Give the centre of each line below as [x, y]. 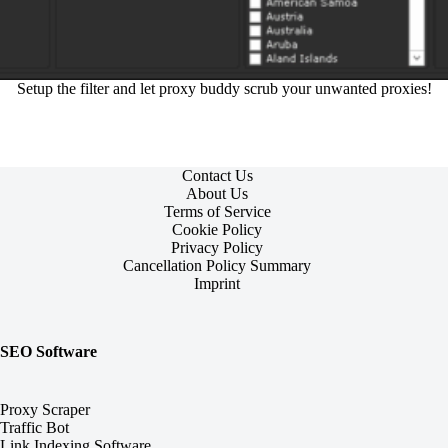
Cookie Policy [217, 229]
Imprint [217, 283]
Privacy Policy [217, 247]
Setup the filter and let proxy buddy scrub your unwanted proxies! [224, 88]
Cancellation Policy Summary [217, 265]
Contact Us [217, 175]
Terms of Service [217, 211]
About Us [217, 193]
